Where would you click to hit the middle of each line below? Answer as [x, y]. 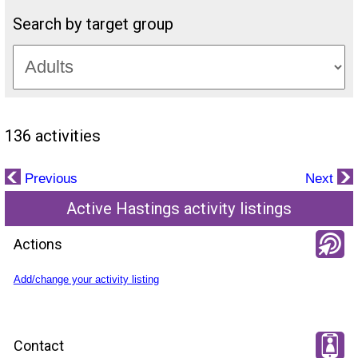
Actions [38, 245]
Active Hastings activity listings [179, 208]
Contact [38, 345]
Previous [49, 178]
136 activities [52, 135]
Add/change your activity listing [86, 279]
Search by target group [93, 24]
